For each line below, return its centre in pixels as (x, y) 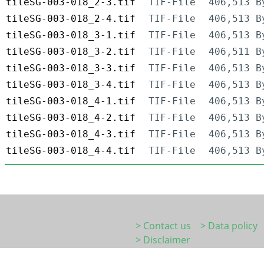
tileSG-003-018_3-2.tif (71, 52)
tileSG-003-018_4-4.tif (71, 151)
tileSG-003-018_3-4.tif (71, 85)
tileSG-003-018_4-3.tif (71, 134)
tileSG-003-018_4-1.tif (71, 101)
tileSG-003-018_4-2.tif (71, 118)
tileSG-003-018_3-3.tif (71, 68)
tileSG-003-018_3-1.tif (71, 35)
